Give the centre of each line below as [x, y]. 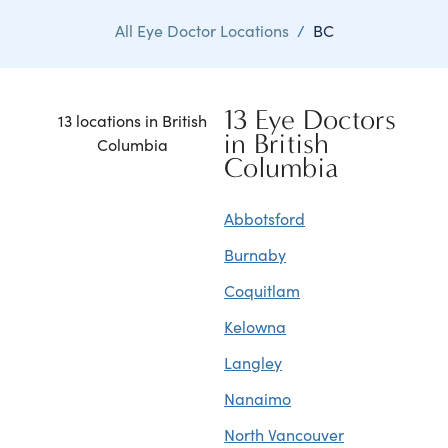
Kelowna [255, 326]
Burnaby [255, 254]
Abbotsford [265, 218]
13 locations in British [132, 120]
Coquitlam [262, 290]
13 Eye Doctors [310, 120]
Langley [253, 362]
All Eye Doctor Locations [201, 30]
